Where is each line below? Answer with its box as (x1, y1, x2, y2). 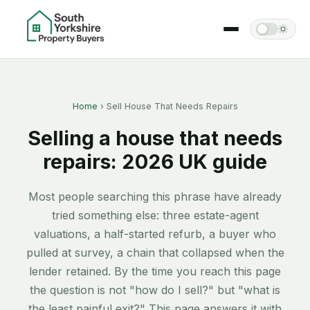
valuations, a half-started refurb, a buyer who (34, 227, 276, 241)
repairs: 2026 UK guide (43, 149, 267, 174)
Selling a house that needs (28, 126, 282, 151)
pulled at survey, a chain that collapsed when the (26, 246, 284, 260)
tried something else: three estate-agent (51, 208, 259, 223)
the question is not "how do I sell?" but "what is (30, 283, 280, 298)
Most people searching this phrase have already (28, 190, 282, 204)
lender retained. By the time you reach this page (29, 264, 281, 279)
